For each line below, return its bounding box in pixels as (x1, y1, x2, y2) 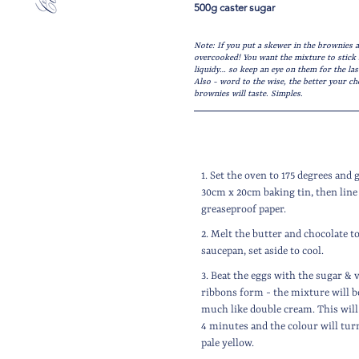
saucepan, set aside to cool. (201, 245, 325, 257)
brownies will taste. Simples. (194, 89, 303, 99)
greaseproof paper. (201, 204, 287, 216)
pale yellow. (201, 337, 255, 349)
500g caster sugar (194, 2, 277, 14)
